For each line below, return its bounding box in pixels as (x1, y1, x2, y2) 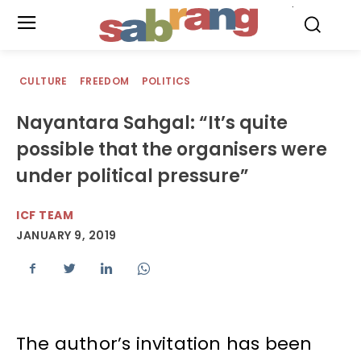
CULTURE (19, 74, 68, 88)
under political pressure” (16, 164, 249, 189)
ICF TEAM (16, 207, 73, 223)
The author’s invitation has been (16, 331, 313, 357)
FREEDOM (79, 74, 130, 88)
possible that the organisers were (16, 137, 327, 162)
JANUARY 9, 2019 (16, 227, 117, 244)
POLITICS (141, 74, 191, 88)
